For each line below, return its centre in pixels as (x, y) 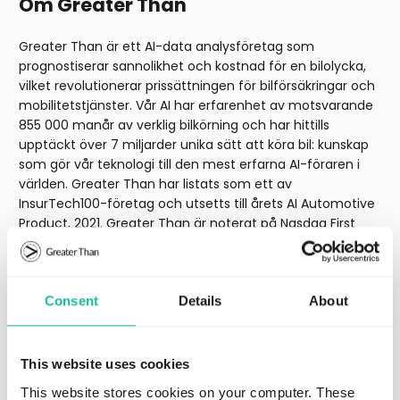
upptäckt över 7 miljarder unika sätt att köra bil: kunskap (194, 145)
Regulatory (62, 335)
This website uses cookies (105, 364)
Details (200, 301)
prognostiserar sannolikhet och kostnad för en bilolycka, (192, 67)
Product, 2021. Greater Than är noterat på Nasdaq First (187, 224)
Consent (71, 301)
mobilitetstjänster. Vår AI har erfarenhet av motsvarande (196, 106)
